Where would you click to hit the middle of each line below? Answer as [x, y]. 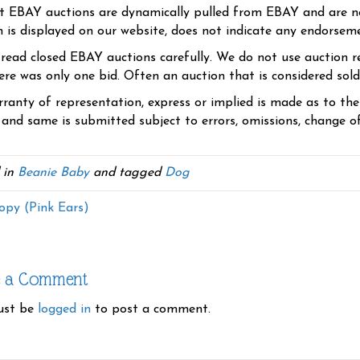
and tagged [127, 173]
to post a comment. [151, 310]
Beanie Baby [53, 173]
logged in [64, 310]
